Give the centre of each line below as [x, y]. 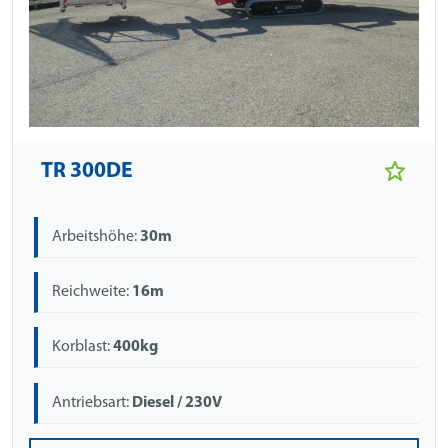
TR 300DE [87, 171]
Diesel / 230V [177, 402]
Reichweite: [92, 292]
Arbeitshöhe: [96, 236]
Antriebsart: [92, 402]
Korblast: [83, 347]
